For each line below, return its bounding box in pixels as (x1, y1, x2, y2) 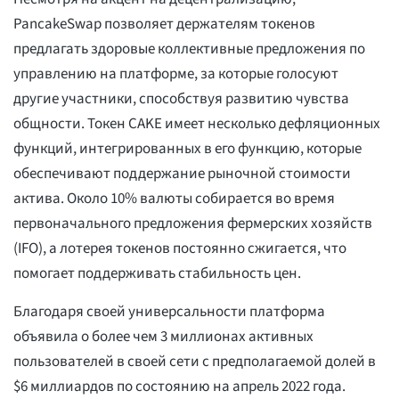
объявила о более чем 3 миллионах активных (13, 326, 313, 348)
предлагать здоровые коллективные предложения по (13, 38, 365, 61)
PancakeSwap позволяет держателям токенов (13, 13, 315, 36)
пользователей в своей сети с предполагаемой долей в (13, 351, 376, 373)
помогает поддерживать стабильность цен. (13, 263, 301, 285)
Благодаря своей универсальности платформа (13, 301, 325, 323)
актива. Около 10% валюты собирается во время (13, 188, 335, 210)
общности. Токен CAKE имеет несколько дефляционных (13, 113, 380, 135)
